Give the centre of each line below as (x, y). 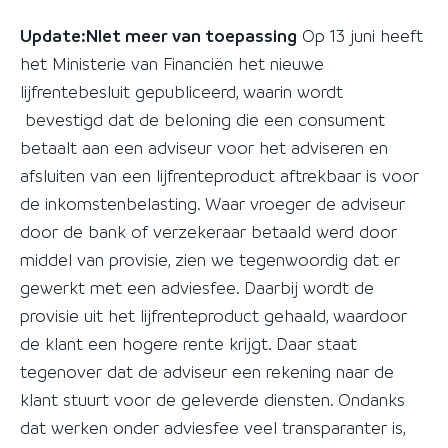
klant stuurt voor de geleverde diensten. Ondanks (212, 399)
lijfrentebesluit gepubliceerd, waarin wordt (181, 91)
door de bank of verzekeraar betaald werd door (208, 231)
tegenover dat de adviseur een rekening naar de (207, 371)
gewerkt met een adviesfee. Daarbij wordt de (197, 287)
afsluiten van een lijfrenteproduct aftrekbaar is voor (219, 175)
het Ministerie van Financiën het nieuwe (172, 63)
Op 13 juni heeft (360, 35)
